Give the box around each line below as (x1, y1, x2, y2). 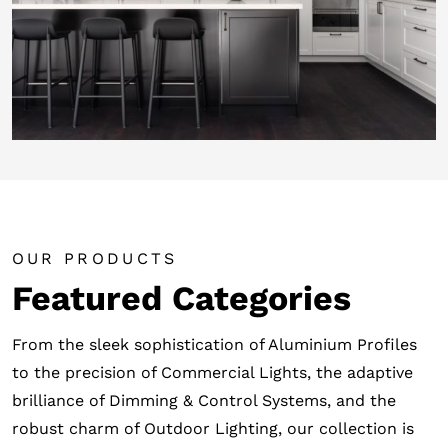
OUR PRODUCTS (11, 249, 178, 269)
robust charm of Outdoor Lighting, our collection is (11, 419, 414, 439)
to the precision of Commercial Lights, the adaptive (11, 363, 413, 383)
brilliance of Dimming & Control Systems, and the (11, 391, 396, 411)
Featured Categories (11, 278, 351, 319)
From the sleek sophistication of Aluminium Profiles (11, 335, 417, 355)
